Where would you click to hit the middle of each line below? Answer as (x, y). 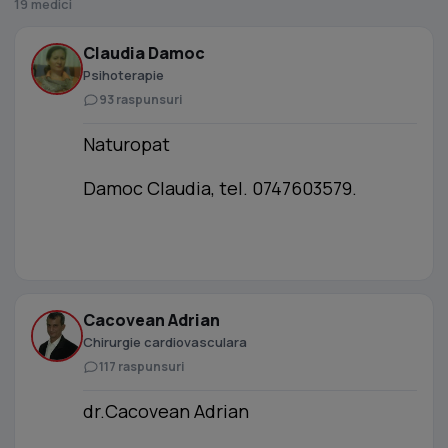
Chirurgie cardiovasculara (165, 342)
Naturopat (126, 144)
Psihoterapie (123, 75)
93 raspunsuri (140, 99)
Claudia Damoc (144, 53)
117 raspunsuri (141, 366)
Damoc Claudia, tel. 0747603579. (220, 188)
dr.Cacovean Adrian (166, 411)
